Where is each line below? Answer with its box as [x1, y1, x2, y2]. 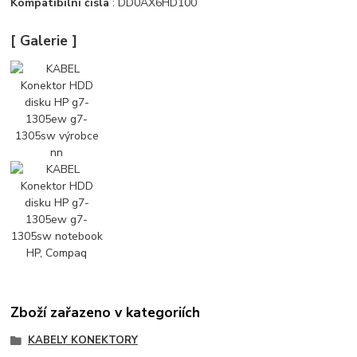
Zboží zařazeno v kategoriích [10, 302, 201, 322]
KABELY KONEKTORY [27, 332, 138, 347]
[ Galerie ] [10, 31, 78, 51]
